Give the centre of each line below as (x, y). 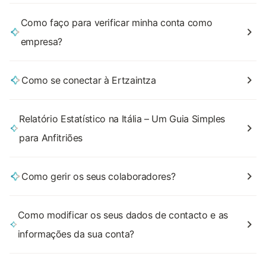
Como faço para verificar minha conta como (116, 23)
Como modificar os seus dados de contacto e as (123, 215)
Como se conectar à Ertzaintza (89, 80)
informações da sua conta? (76, 234)
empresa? (41, 42)
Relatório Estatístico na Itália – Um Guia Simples (122, 119)
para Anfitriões (51, 138)
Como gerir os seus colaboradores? (99, 176)
